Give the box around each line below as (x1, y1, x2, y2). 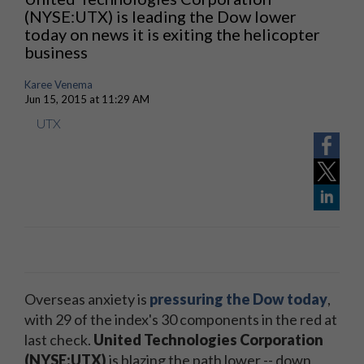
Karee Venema (24, 78, 93, 91)
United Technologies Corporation (93, 331, 323, 349)
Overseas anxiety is (24, 290, 149, 308)
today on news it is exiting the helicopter (24, 24, 320, 44)
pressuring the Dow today (149, 290, 327, 308)
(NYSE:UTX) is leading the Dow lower (24, 6, 297, 26)
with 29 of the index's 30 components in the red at (24, 310, 337, 328)
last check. (24, 331, 93, 349)
